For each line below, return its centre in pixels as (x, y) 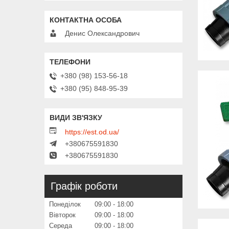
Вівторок (62, 215)
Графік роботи (84, 186)
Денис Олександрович (102, 33)
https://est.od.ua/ (92, 132)
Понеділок (65, 204)
